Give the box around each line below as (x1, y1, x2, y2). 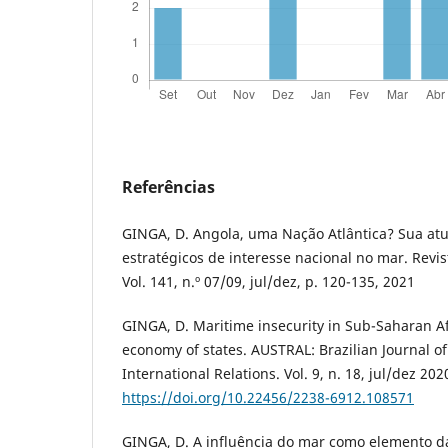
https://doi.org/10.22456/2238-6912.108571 (122, 388, 414, 408)
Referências (122, 176, 215, 199)
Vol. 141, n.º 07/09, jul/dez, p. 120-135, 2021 (122, 272, 415, 292)
